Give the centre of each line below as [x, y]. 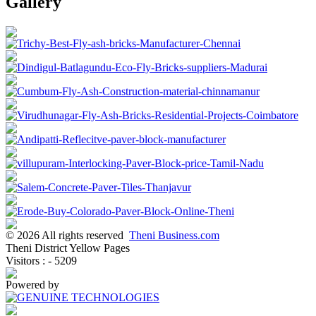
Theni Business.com [174, 236]
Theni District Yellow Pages [68, 248]
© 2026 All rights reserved [67, 236]
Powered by [32, 285]
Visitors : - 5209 [41, 261]
